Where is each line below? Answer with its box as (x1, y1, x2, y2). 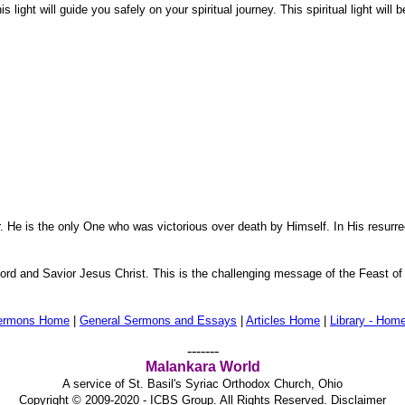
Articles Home (246, 314, 320, 328)
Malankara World (145, 359, 260, 375)
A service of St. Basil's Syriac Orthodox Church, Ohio (62, 377, 343, 391)
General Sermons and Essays (80, 314, 237, 328)
